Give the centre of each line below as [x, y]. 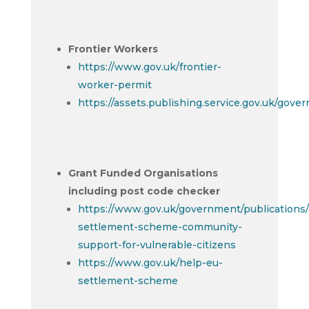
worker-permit [114, 85]
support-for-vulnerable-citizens [157, 245]
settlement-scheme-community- [160, 227]
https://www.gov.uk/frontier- [149, 67]
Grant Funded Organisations [143, 173]
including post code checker [144, 191]
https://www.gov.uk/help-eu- [150, 263]
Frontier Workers [113, 49]
